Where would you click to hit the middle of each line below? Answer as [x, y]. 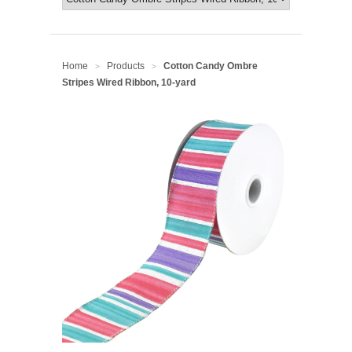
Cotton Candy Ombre [211, 66]
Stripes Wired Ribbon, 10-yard [129, 82]
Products [126, 66]
